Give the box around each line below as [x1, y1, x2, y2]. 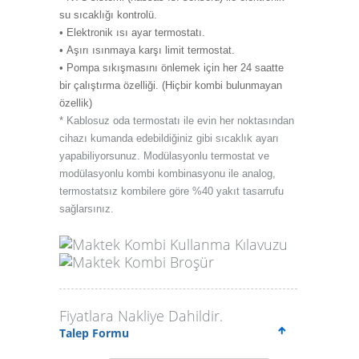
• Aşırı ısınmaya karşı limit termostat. [59, 44, 235, 56]
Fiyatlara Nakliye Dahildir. [59, 306, 223, 325]
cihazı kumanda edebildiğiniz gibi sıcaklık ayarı [59, 132, 279, 144]
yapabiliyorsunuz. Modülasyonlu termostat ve [59, 150, 269, 162]
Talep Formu [59, 325, 129, 341]
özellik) [59, 97, 92, 109]
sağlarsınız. [59, 203, 117, 215]
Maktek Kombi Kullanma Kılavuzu [72, 235, 288, 254]
